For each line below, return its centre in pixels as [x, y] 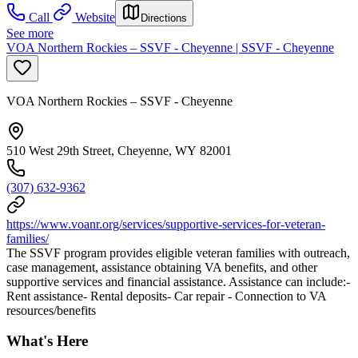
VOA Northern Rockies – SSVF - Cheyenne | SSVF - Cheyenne [170, 47]
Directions [164, 18]
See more [30, 33]
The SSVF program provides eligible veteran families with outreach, [178, 253]
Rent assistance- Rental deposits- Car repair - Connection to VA [166, 296]
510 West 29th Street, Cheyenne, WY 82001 [119, 150]
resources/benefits [51, 310]
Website [95, 17]
